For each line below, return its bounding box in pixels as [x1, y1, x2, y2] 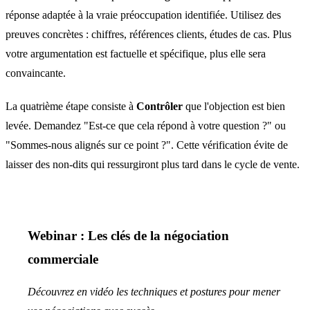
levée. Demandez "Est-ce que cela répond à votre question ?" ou [6, 120, 286, 131]
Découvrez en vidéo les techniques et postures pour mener [28, 286, 280, 298]
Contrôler [136, 100, 183, 112]
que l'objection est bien [183, 100, 285, 112]
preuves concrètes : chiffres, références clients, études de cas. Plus [6, 28, 291, 40]
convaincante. [6, 67, 66, 79]
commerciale [28, 252, 98, 266]
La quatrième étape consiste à [6, 100, 136, 112]
